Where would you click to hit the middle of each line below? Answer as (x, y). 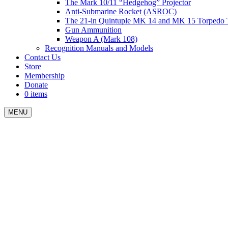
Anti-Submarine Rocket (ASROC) (121, 11)
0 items (36, 94)
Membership (45, 76)
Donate (36, 85)
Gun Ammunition (93, 30)
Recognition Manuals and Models (99, 48)
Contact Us (42, 57)
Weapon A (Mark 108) (101, 39)
